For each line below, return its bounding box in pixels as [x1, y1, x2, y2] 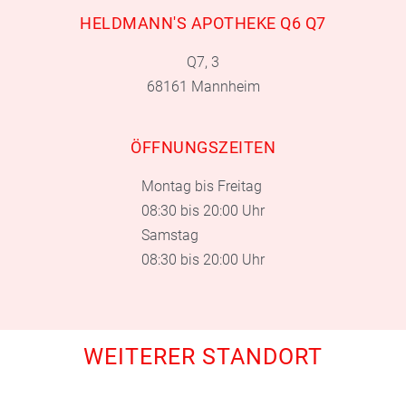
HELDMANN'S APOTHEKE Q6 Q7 [80, 14, 326, 34]
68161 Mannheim [146, 78, 260, 96]
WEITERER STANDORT [83, 343, 323, 371]
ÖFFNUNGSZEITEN [130, 138, 275, 158]
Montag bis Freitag [141, 178, 262, 196]
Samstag [141, 227, 198, 245]
